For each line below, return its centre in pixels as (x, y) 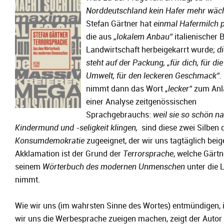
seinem (29, 167)
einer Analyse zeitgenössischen (141, 102)
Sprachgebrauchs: (119, 115)
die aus (100, 37)
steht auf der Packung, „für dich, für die (154, 63)
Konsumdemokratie (50, 141)
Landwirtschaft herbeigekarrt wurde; (151, 50)
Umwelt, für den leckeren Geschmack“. (154, 76)
